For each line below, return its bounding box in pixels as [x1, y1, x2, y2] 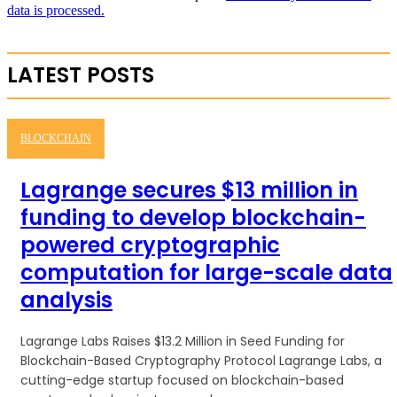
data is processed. [7, 2, 105, 18]
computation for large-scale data [20, 257, 393, 287]
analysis [20, 284, 113, 315]
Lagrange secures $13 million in [20, 175, 358, 205]
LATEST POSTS [7, 59, 154, 90]
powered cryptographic [20, 230, 280, 260]
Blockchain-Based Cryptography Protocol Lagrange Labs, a [20, 351, 382, 370]
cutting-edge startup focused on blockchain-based [20, 370, 344, 389]
